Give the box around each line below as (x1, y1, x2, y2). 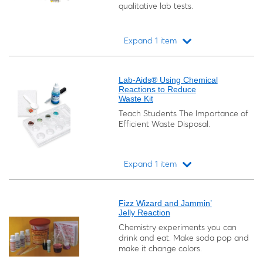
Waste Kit (118, 94, 153, 103)
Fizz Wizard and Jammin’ (118, 198, 212, 208)
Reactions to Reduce (118, 85, 196, 94)
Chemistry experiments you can (118, 222, 237, 232)
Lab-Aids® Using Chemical (118, 75, 218, 85)
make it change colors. (118, 243, 202, 254)
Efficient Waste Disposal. (118, 119, 210, 129)
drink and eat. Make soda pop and (118, 232, 249, 243)
